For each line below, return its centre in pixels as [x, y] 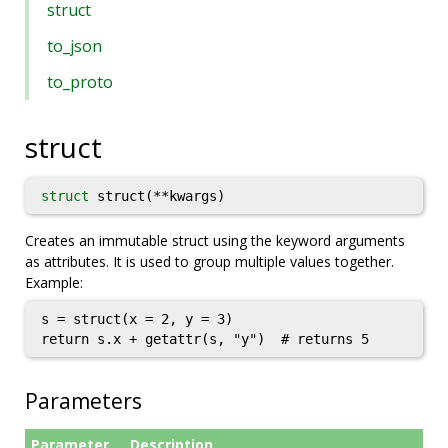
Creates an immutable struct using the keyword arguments [215, 240]
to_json [74, 46]
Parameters [83, 401]
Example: [54, 282]
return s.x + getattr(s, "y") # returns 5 [205, 339]
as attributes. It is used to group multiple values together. [209, 261]
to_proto [80, 82]
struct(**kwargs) [157, 196]
